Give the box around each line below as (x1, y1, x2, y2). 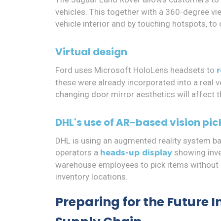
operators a (55, 147, 100, 158)
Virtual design (55, 45, 127, 59)
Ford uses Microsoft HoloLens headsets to (55, 65, 217, 75)
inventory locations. (55, 172, 128, 182)
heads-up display (100, 148, 172, 157)
